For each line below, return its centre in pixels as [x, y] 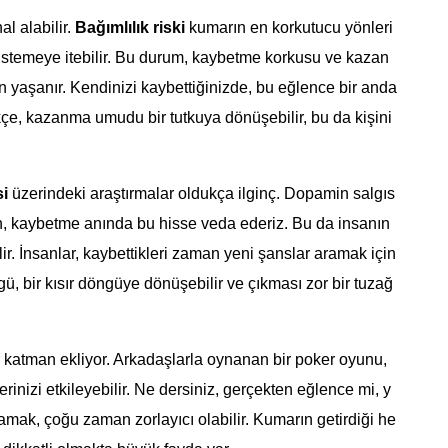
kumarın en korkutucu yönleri [289, 28]
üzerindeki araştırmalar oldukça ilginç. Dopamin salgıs [201, 194]
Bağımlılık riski [130, 28]
